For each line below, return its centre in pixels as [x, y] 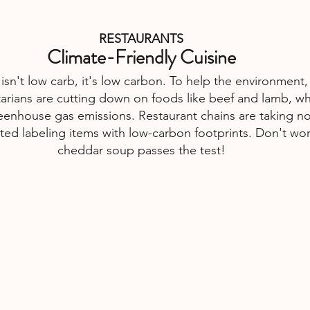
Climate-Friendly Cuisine [141, 58]
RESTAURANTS [141, 39]
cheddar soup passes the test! [141, 151]
